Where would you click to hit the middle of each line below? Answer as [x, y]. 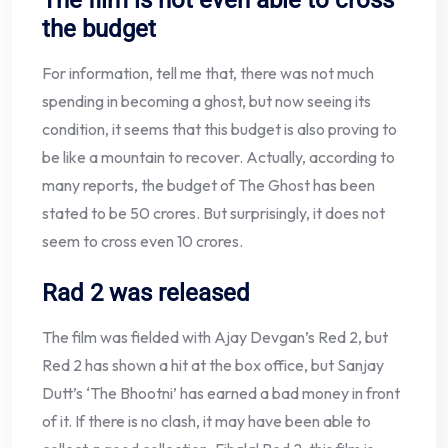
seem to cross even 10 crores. [142, 241]
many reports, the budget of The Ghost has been [208, 185]
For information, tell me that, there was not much [208, 73]
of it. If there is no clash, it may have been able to [206, 421]
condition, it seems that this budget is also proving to [219, 129]
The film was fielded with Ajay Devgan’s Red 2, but [215, 337]
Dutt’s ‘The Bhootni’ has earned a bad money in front [221, 393]
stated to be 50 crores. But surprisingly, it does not [213, 213]
